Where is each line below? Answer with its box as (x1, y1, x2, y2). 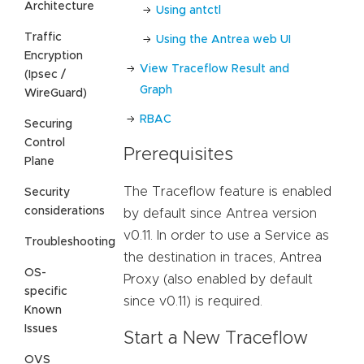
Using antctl (156, 4, 221, 16)
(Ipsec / (24, 68, 66, 80)
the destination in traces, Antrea (123, 251, 322, 265)
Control (24, 136, 65, 149)
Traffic (24, 31, 62, 43)
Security (24, 186, 70, 198)
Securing (24, 118, 72, 130)
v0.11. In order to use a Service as (123, 229, 329, 243)
